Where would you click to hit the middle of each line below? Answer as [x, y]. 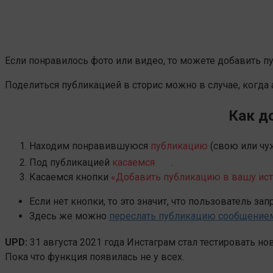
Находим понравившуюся [90, 146]
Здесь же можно [69, 216]
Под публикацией [71, 162]
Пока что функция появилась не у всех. [94, 257]
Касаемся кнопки [69, 177]
